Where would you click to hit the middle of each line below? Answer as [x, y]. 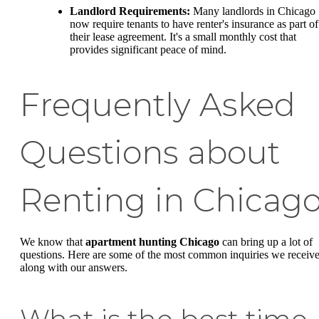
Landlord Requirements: [130, 11]
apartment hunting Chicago [152, 242]
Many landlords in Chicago [253, 11]
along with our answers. [74, 268]
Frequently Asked [158, 105]
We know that [53, 242]
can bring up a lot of [266, 242]
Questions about [150, 153]
